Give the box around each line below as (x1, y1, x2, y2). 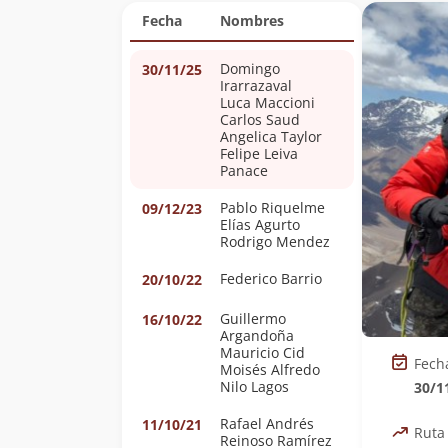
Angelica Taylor (281, 127, 322, 146)
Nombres (220, 11, 284, 30)
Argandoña (220, 326, 294, 345)
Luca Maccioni (220, 93, 315, 112)
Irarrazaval (220, 76, 296, 95)
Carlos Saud (220, 110, 300, 129)
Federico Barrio (220, 269, 322, 288)
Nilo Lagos (220, 377, 289, 396)
